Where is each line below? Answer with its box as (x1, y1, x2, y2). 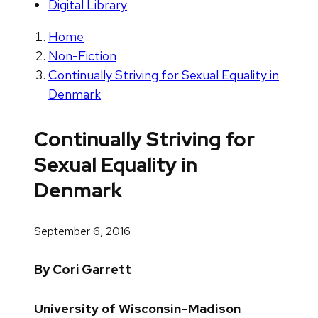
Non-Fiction (48, 48, 116, 65)
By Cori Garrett (34, 261, 131, 278)
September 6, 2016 (34, 223, 131, 238)
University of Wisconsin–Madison (34, 300, 241, 317)
